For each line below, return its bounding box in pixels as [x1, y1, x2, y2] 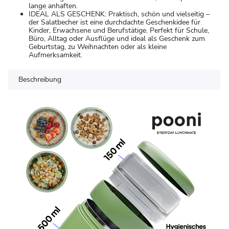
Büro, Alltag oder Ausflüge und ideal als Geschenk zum [29, 33, 205, 43]
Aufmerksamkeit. [29, 50, 82, 60]
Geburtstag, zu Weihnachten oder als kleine [29, 41, 167, 52]
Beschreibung [18, 74, 61, 84]
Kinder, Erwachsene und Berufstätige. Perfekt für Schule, [29, 25, 209, 35]
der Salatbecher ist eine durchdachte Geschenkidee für [29, 17, 200, 27]
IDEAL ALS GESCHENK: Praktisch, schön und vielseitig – [29, 9, 210, 19]
